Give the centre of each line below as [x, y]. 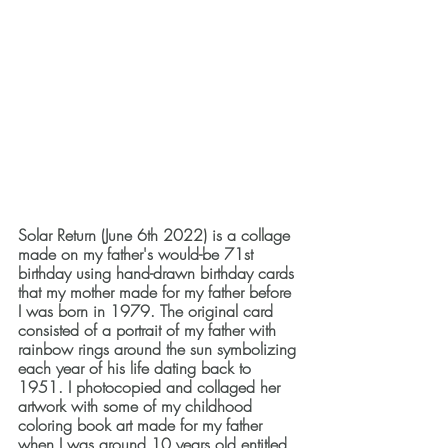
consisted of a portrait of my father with [149, 330]
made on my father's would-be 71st [138, 254]
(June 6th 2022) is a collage [198, 235]
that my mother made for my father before [157, 292]
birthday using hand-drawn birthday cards [158, 273]
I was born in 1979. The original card [148, 311]
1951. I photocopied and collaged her [151, 387]
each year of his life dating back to [137, 368]
